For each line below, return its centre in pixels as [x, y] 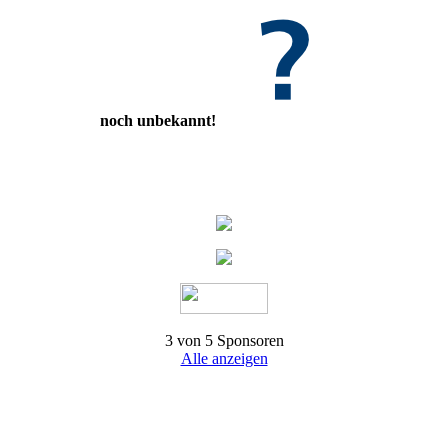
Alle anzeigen [224, 358]
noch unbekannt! [158, 121]
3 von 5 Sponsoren [224, 340]
